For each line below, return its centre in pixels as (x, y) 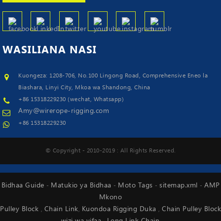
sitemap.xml (180, 186)
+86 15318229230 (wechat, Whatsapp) (71, 99)
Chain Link (61, 209)
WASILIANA (36, 50)
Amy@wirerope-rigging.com (64, 111)
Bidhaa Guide (24, 186)
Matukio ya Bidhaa (82, 186)
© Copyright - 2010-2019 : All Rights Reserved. (110, 150)
